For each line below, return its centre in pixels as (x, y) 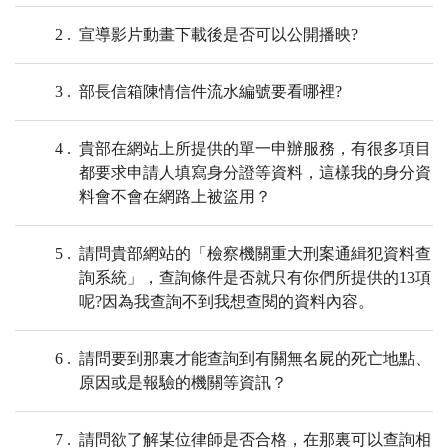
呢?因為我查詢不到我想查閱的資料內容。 (226, 302)
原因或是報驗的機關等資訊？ (183, 383)
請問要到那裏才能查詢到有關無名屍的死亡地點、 (255, 359)
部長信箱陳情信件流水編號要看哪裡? (210, 92)
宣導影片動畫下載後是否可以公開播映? (218, 35)
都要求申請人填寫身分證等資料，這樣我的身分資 (255, 173)
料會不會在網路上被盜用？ (175, 197)
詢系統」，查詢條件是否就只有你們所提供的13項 (255, 278)
